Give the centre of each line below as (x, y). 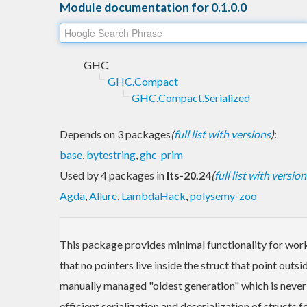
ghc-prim (161, 154)
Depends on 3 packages (115, 134)
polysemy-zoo (223, 195)
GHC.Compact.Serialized (191, 97)
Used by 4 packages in (113, 175)
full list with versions (222, 134)
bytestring (111, 154)
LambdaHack (153, 195)
